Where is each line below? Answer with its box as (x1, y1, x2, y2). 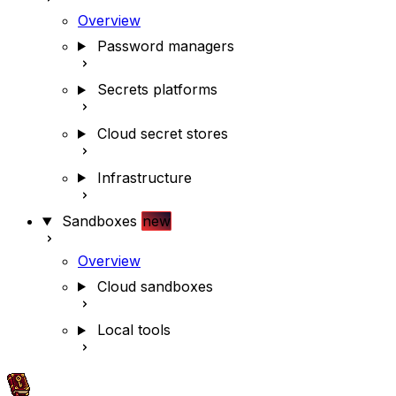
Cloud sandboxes (96, 277, 213, 295)
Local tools (96, 321, 171, 339)
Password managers (96, 36, 234, 55)
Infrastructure (96, 168, 192, 187)
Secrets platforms (96, 80, 217, 99)
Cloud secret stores (96, 124, 228, 142)
